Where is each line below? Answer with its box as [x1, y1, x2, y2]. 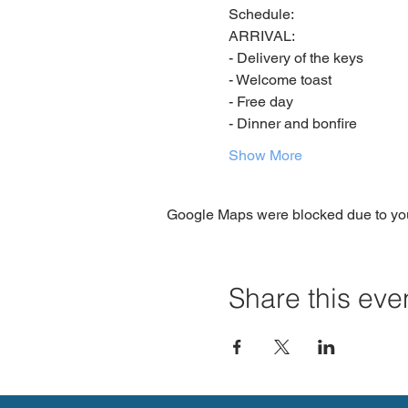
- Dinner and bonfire [228, 114, 357, 132]
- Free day [228, 92, 293, 110]
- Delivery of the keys [228, 48, 363, 66]
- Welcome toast [228, 70, 331, 88]
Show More [228, 146, 302, 164]
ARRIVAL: [228, 26, 295, 45]
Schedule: [228, 5, 294, 23]
